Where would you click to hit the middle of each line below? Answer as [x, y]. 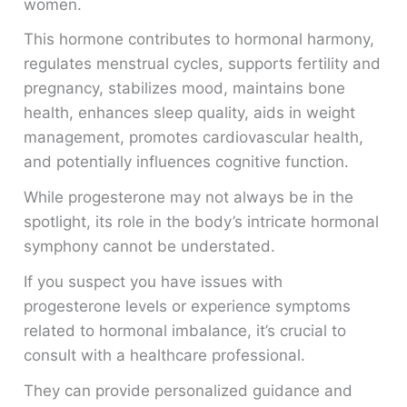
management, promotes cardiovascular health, [194, 138]
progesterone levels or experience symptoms [188, 306]
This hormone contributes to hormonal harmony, [199, 40]
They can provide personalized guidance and [189, 390]
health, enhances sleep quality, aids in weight [190, 113]
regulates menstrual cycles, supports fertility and [203, 64]
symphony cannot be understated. [150, 247]
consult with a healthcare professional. [165, 355]
